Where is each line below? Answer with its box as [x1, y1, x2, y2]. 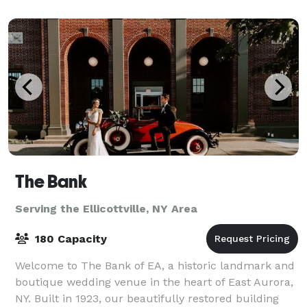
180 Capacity [32, 232, 107, 245]
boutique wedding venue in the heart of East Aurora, [15, 275, 293, 288]
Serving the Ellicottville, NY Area [15, 201, 197, 215]
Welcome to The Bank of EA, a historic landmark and [15, 258, 295, 272]
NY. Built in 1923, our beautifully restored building [15, 291, 279, 305]
